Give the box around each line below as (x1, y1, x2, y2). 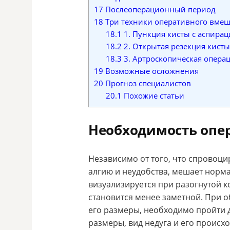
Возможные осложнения (103, 65, 199, 76)
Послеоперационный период (103, 4, 216, 14)
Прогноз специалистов (103, 78, 191, 88)
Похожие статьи (121, 90, 184, 101)
